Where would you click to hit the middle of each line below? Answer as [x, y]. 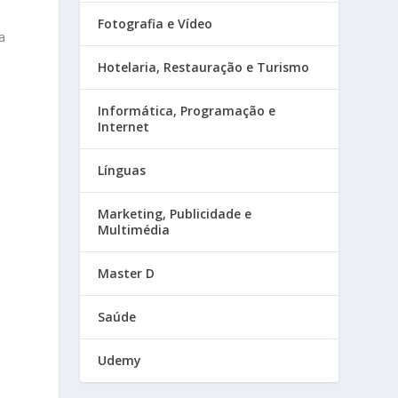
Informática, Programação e [187, 111]
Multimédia [134, 230]
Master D [127, 274]
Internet [124, 127]
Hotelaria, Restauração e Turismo [204, 68]
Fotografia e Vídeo [155, 24]
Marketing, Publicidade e [175, 214]
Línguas [122, 171]
